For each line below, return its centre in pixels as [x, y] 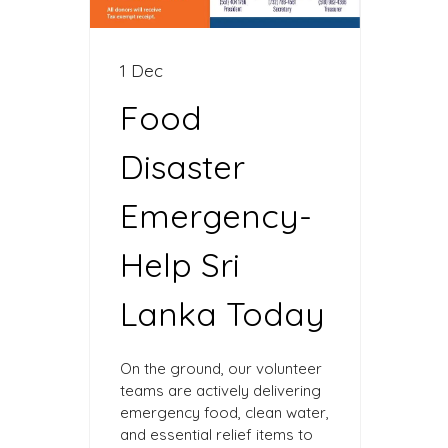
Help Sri [180, 264]
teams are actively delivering [220, 390]
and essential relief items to [216, 434]
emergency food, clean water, [224, 412]
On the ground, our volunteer [221, 368]
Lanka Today [222, 313]
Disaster [182, 166]
